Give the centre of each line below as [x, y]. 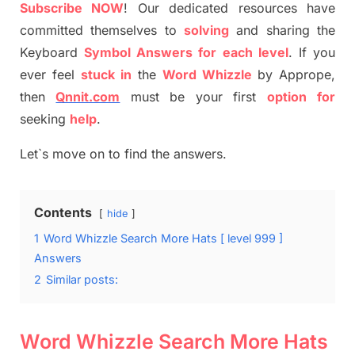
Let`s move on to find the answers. [123, 154]
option [286, 97]
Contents [63, 213]
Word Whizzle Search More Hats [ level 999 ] [163, 239]
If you [317, 53]
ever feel [50, 75]
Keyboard [52, 53]
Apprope [305, 75]
